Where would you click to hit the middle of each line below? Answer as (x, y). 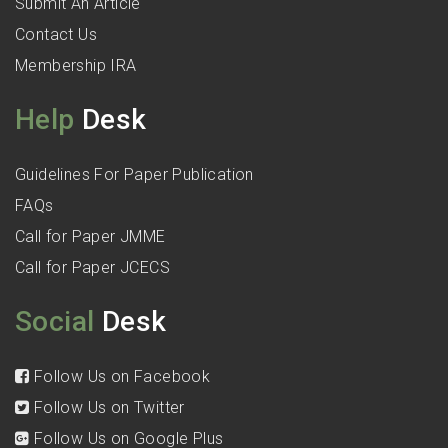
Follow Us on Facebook (120, 377)
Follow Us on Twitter (107, 408)
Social (55, 322)
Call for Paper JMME (90, 237)
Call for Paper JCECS (92, 268)
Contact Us (56, 35)
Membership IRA (76, 66)
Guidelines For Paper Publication (134, 175)
